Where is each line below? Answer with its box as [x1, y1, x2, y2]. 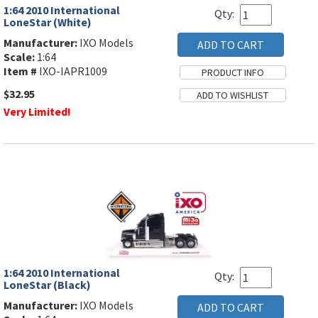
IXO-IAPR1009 [37, 63, 107, 78]
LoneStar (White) [4, 14, 92, 29]
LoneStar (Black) [4, 277, 91, 292]
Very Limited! [4, 104, 71, 119]
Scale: [4, 49, 35, 64]
